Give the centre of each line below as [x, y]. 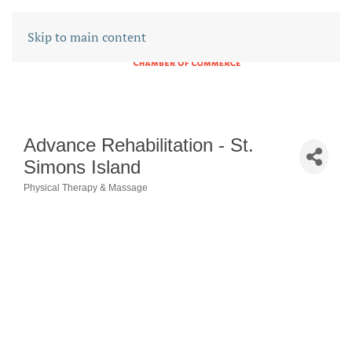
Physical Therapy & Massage [86, 188]
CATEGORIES [72, 199]
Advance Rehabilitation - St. [139, 145]
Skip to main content [87, 37]
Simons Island [82, 167]
